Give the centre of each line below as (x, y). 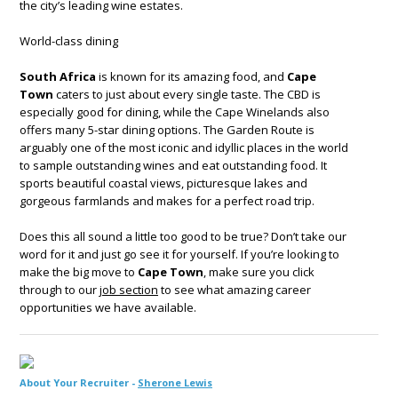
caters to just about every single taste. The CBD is (187, 94)
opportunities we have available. (108, 307)
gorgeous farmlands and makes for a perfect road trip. (167, 200)
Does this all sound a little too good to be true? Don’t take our (183, 236)
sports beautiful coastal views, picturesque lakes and (163, 183)
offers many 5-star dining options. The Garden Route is (167, 129)
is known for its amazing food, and (191, 76)
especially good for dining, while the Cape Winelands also (175, 111)
